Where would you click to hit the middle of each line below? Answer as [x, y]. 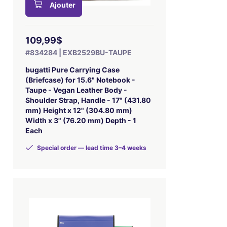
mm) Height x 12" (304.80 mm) [79, 110]
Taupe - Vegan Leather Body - [76, 90]
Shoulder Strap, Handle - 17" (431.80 [88, 100]
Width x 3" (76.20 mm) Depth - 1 [81, 120]
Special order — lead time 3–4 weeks [91, 148]
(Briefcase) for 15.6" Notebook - [80, 80]
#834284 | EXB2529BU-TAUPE [78, 52]
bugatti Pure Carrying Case [72, 70]
